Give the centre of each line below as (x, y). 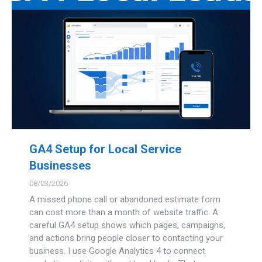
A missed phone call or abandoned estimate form (125, 199)
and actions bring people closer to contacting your (126, 238)
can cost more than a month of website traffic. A (124, 212)
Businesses (60, 165)
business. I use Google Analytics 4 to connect (117, 251)
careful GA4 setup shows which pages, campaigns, (127, 225)
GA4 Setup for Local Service (105, 149)
